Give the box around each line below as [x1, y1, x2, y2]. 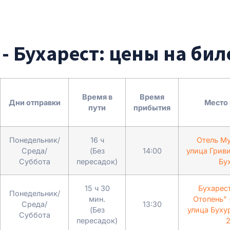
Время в [82, 92, 112, 101]
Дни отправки [8, 98, 61, 107]
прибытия [133, 103, 170, 112]
